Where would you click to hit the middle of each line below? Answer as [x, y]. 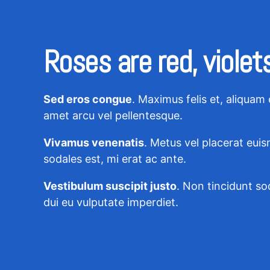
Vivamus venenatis [94, 142]
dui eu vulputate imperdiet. [111, 202]
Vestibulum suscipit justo [110, 186]
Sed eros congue [88, 99]
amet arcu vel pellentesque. [113, 115]
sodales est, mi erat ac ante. [115, 159]
